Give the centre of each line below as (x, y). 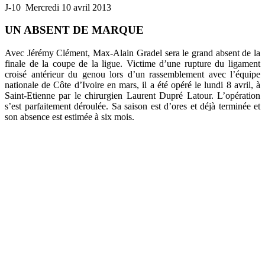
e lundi (210, 85)
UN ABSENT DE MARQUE (74, 30)
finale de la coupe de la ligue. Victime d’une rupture (110, 64)
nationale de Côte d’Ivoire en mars (71, 85)
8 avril (237, 85)
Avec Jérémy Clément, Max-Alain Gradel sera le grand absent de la (132, 53)
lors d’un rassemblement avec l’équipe (182, 75)
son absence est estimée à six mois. (70, 117)
